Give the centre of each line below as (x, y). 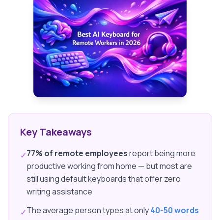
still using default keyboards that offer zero (104, 179)
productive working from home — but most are (109, 166)
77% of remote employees (77, 153)
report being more (162, 153)
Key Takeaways (56, 132)
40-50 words (175, 210)
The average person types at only (88, 210)
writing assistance (59, 192)
